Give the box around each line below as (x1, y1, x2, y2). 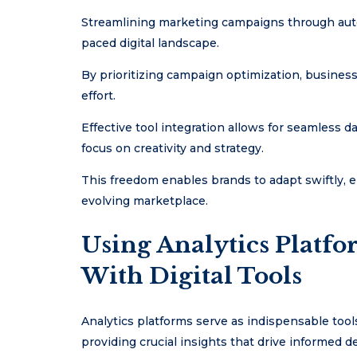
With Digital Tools (81, 262, 302, 291)
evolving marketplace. (81, 194, 208, 209)
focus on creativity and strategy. (81, 141, 264, 156)
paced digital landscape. (81, 36, 219, 51)
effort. (81, 88, 116, 104)
